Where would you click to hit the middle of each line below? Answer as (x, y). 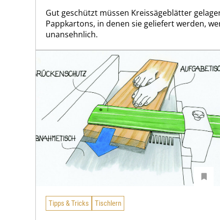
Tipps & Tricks (69, 203)
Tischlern (108, 203)
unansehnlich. (72, 34)
